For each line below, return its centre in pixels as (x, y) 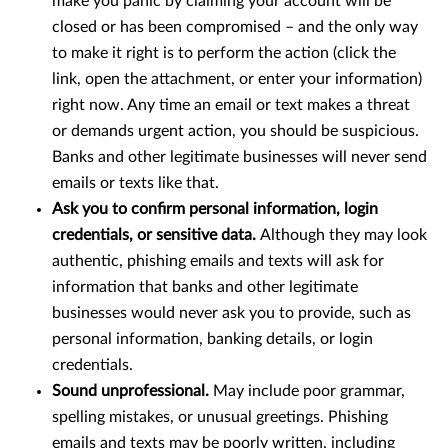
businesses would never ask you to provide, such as (231, 313)
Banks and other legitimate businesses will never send (239, 157)
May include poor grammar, (309, 391)
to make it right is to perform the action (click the (224, 53)
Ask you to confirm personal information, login (215, 209)
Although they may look (343, 235)
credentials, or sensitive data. (156, 235)
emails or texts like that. (135, 183)
